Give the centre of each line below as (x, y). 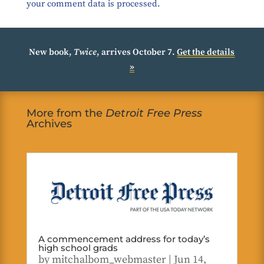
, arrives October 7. (137, 52)
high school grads (78, 248)
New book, (52, 52)
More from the (66, 113)
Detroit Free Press (154, 113)
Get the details (206, 52)
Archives (49, 123)
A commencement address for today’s (124, 239)
